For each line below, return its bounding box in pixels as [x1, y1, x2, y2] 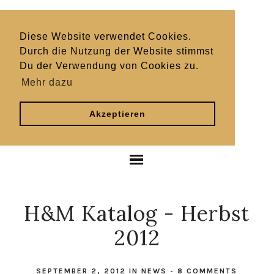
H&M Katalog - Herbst [24, 200, 250, 226]
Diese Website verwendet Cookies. [20, 31, 191, 42]
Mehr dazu [21, 77, 73, 88]
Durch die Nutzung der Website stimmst [20, 46, 213, 56]
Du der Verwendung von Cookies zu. [20, 61, 199, 71]
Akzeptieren [89, 109, 146, 119]
